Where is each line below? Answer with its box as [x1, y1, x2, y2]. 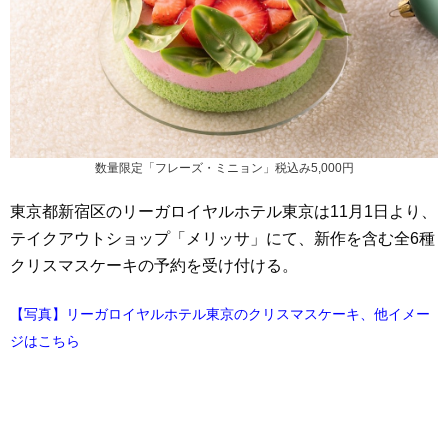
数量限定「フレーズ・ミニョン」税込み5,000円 [94, 160, 354, 175]
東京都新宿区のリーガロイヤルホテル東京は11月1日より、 [10, 203, 437, 221]
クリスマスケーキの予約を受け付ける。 [10, 257, 298, 275]
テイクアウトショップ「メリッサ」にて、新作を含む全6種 [10, 230, 435, 248]
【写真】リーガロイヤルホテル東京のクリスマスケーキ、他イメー [10, 306, 430, 323]
